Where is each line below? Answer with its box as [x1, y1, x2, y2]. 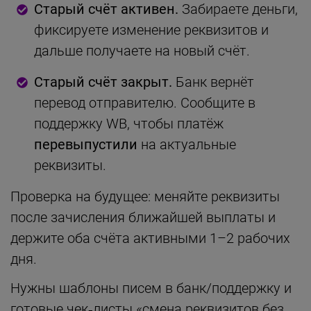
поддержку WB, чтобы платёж [34, 115, 224, 132]
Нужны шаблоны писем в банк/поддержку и [10, 279, 292, 296]
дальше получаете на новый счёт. [34, 42, 250, 59]
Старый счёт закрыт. [34, 73, 172, 90]
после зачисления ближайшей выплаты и [10, 208, 276, 226]
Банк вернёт [172, 73, 254, 90]
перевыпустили [34, 135, 137, 153]
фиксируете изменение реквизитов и [34, 21, 269, 38]
